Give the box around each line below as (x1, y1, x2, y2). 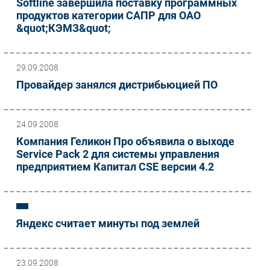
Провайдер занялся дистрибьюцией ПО (16, 78, 218, 91)
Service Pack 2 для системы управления (16, 147, 219, 160)
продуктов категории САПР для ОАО (16, 8, 201, 22)
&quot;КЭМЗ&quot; (16, 21, 111, 34)
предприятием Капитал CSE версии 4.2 (16, 160, 214, 173)
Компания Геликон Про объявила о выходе (16, 134, 234, 148)
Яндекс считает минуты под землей (16, 216, 199, 230)
